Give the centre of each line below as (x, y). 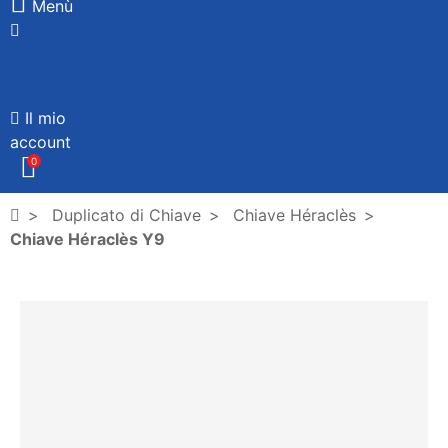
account (40, 142)
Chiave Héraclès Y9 (87, 239)
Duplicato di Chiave (126, 215)
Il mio (45, 118)
